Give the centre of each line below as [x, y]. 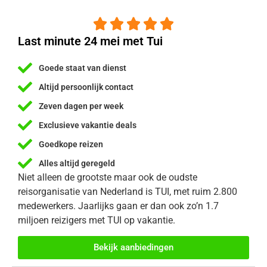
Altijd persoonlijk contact [86, 87]
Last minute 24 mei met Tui [90, 41]
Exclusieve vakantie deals [88, 125]
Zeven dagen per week [81, 106]
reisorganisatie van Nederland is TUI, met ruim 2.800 [128, 192]
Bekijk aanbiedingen [133, 248]
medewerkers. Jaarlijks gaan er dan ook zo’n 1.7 [118, 206]
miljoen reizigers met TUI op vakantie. [97, 221]
